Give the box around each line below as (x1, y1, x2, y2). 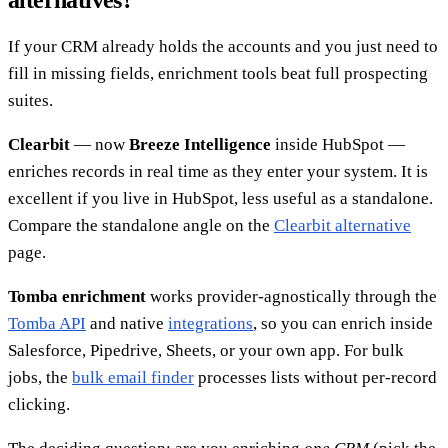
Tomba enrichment (8, 286, 146, 306)
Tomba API (8, 313, 86, 333)
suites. (8, 90, 53, 110)
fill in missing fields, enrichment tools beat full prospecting (8, 63, 428, 83)
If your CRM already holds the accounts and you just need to (8, 36, 438, 56)
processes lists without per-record (194, 367, 437, 387)
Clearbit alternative (274, 215, 411, 235)
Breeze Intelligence (129, 134, 271, 154)
